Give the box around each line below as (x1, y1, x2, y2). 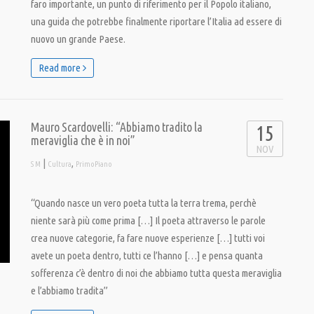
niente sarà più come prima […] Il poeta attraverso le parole (31, 214, 266, 226)
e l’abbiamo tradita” (31, 285, 108, 296)
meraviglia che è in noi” (31, 134, 135, 147)
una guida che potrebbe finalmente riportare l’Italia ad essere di (31, 15, 282, 27)
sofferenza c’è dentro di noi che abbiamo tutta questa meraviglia (31, 267, 282, 279)
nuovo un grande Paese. (31, 33, 125, 45)
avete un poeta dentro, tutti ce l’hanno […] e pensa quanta (31, 250, 263, 261)
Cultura (48, 160, 71, 168)
